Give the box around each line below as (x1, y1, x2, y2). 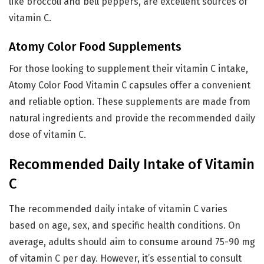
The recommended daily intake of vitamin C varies (9, 203, 227, 214)
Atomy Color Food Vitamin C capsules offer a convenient (9, 79, 250, 91)
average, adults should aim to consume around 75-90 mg (9, 236, 255, 247)
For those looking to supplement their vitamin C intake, (9, 62, 248, 74)
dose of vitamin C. (9, 128, 86, 140)
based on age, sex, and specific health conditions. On (9, 219, 240, 231)
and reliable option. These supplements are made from (9, 95, 250, 107)
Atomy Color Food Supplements (9, 39, 181, 54)
